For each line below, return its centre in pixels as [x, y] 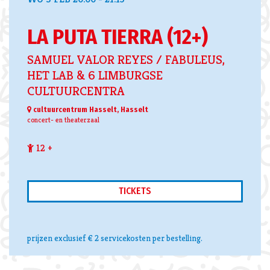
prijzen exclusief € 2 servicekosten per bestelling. [115, 238]
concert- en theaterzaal [63, 120]
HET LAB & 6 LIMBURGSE [95, 75]
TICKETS [135, 191]
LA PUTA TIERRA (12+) [118, 37]
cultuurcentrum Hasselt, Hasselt [90, 110]
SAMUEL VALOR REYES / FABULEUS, [126, 60]
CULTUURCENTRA [76, 91]
